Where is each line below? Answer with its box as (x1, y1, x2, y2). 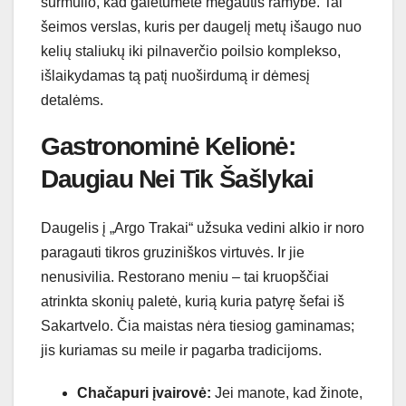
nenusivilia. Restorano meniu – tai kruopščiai (41, 269, 329, 285)
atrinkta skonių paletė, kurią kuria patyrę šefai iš (41, 294, 344, 310)
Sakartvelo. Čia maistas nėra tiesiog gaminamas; (41, 318, 354, 334)
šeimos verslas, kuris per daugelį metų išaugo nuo (41, 18, 362, 34)
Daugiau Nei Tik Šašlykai (41, 164, 314, 193)
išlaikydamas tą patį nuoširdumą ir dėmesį (41, 67, 310, 83)
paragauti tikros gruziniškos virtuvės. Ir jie (41, 245, 304, 261)
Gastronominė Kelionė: (41, 131, 295, 160)
